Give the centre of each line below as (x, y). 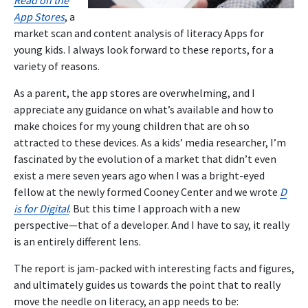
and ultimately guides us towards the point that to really (147, 284)
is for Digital (41, 208)
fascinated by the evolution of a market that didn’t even (145, 158)
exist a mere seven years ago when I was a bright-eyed (139, 175)
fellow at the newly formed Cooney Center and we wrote (147, 191)
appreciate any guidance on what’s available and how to (144, 109)
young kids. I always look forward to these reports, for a (144, 49)
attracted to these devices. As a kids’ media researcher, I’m (150, 142)
